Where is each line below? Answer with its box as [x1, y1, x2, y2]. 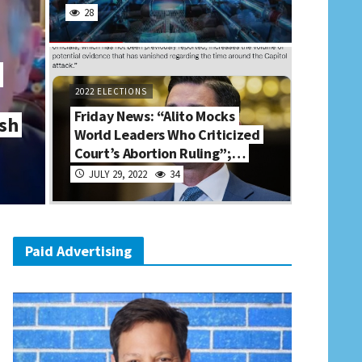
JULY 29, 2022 [88, 167, 147, 181]
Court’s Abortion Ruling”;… [74, 144, 246, 162]
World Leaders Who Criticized [74, 125, 260, 144]
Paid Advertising [25, 242, 132, 260]
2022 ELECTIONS [74, 86, 147, 97]
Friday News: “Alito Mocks [74, 107, 235, 125]
